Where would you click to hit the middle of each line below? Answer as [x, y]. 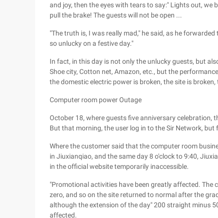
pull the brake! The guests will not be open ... [116, 15]
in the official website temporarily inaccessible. [119, 166]
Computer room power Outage [96, 100]
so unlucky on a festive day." [91, 43]
